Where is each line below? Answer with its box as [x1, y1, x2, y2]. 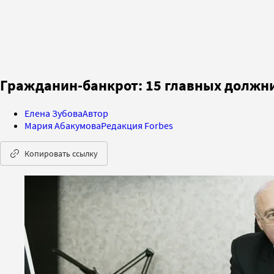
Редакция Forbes [101, 119, 173, 131]
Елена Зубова [24, 106, 83, 119]
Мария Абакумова [24, 119, 101, 131]
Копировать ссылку [24, 147, 98, 159]
